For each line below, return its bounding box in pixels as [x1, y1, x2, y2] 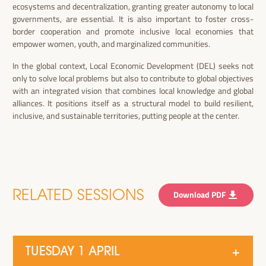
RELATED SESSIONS [12, 185, 144, 204]
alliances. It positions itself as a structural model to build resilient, [12, 97, 254, 109]
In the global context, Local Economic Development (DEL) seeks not [12, 60, 254, 72]
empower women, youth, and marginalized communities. [12, 38, 210, 50]
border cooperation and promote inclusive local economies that [12, 26, 254, 37]
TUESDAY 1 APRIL [25, 243, 119, 259]
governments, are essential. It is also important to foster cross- [12, 13, 254, 25]
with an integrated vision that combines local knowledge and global [12, 85, 254, 97]
